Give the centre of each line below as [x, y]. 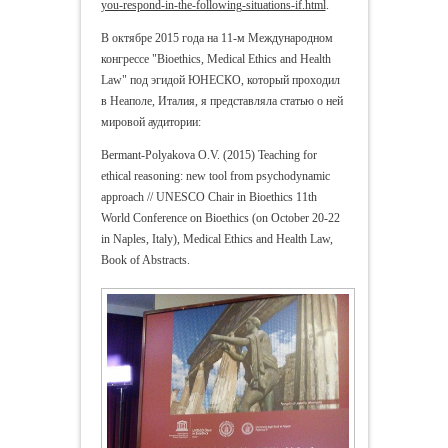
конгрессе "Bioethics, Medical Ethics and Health [215, 58]
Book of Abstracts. [145, 259]
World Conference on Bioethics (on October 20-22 [220, 217]
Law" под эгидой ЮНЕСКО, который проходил [220, 79]
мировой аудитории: [150, 121]
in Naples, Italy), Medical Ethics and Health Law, [216, 238]
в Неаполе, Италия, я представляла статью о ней [221, 100]
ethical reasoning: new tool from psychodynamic [215, 175]
